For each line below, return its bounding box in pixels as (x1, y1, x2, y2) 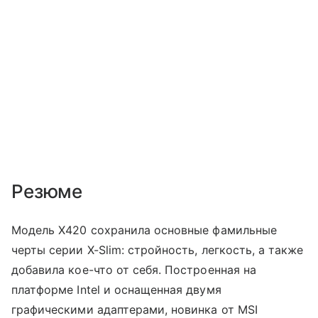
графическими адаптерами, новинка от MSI (11, 302, 258, 317)
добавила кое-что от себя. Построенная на (11, 262, 256, 277)
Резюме (11, 180, 83, 202)
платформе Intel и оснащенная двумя (11, 282, 221, 297)
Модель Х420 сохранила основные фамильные (11, 222, 277, 237)
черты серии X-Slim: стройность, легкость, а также (11, 242, 304, 257)
